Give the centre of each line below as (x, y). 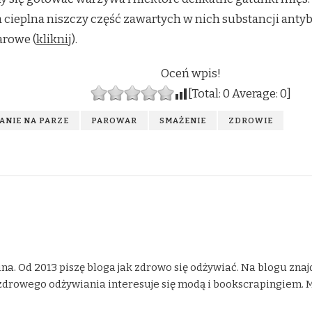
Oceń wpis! (191, 74)
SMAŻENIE (183, 121)
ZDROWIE (251, 121)
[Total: (205, 94)
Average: (255, 94)
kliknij (54, 40)
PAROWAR (114, 121)
